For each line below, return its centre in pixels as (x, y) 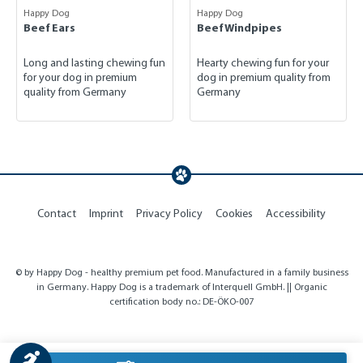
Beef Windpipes (239, 28)
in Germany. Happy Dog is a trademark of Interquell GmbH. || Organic (181, 287)
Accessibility (296, 214)
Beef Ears (49, 28)
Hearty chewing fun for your (263, 63)
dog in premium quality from (264, 77)
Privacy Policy (169, 214)
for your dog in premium (80, 77)
